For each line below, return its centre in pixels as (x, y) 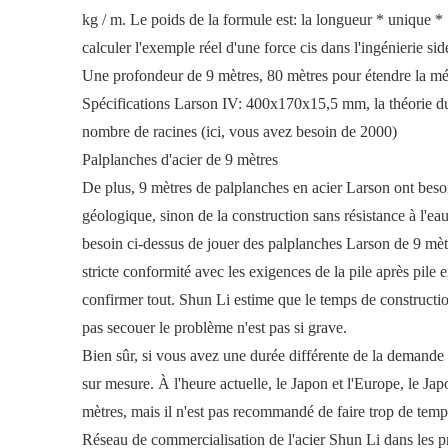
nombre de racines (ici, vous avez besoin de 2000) (239, 132)
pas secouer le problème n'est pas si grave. (214, 328)
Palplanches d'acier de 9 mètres (180, 160)
